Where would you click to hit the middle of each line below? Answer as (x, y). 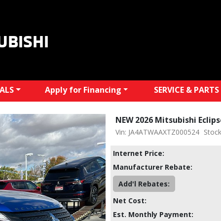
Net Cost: (130, 200)
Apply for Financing (83, 90)
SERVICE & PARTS (186, 90)
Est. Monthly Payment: (153, 214)
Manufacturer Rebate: (153, 167)
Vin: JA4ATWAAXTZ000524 (157, 132)
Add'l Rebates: (144, 184)
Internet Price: (139, 153)
